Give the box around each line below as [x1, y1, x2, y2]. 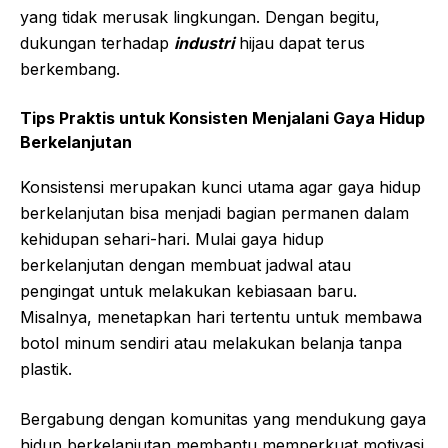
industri [174, 33, 234, 54]
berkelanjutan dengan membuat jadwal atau [20, 255, 351, 276]
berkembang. [20, 59, 120, 80]
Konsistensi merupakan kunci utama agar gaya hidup [20, 177, 421, 198]
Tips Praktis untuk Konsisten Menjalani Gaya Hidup [20, 108, 425, 129]
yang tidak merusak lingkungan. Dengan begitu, [20, 7, 380, 28]
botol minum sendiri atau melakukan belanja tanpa [20, 333, 402, 354]
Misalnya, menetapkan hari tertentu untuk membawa [20, 307, 422, 328]
